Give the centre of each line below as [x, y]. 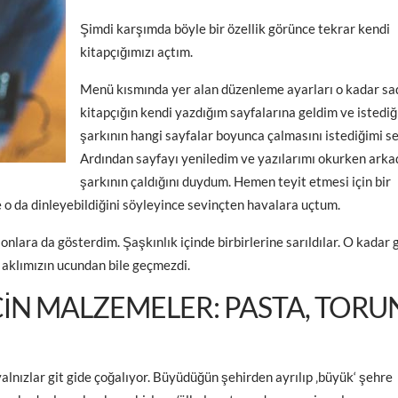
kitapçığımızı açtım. [136, 52]
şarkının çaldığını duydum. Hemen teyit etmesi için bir [235, 181]
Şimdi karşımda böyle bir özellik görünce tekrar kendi [235, 28]
